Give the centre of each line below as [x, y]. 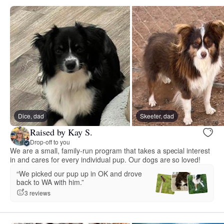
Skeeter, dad [157, 116]
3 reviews [37, 192]
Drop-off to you [50, 141]
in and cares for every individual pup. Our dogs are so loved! [105, 160]
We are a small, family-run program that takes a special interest [110, 151]
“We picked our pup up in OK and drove [79, 174]
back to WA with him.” [50, 182]
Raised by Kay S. [61, 132]
